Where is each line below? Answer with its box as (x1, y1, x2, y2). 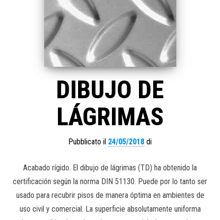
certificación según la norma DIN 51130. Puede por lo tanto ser (13, 176, 207, 186)
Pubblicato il (68, 137, 108, 146)
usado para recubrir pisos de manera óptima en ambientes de (16, 190, 204, 200)
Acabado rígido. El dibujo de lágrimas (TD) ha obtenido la (23, 163, 197, 172)
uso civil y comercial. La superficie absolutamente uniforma (19, 204, 201, 214)
